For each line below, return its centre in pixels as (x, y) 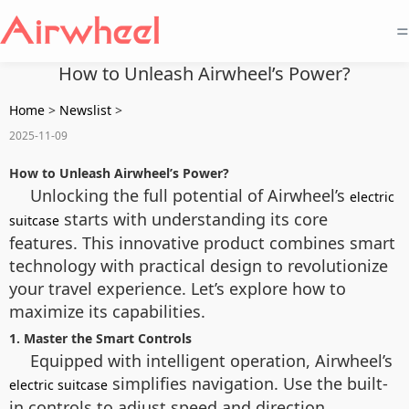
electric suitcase (58, 385)
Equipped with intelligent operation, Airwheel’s (211, 361)
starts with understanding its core (194, 219)
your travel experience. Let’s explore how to (178, 288)
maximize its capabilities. (107, 311)
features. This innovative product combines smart (202, 243)
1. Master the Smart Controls (100, 338)
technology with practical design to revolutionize (199, 266)
